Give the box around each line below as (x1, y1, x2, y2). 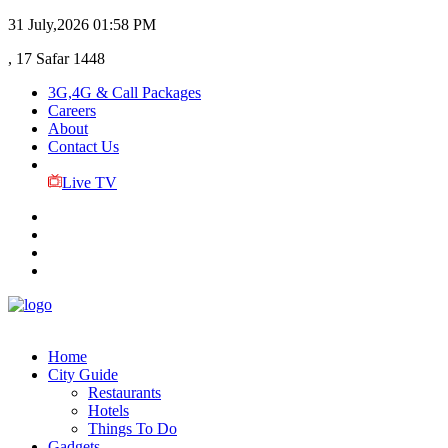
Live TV (61, 174, 117, 191)
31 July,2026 (8, 16, 89, 33)
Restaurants (88, 384, 161, 401)
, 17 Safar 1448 (8, 50, 105, 67)
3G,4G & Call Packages (48, 84, 201, 101)
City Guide (48, 366, 118, 383)
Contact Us (48, 138, 119, 155)
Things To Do (88, 420, 177, 437)
